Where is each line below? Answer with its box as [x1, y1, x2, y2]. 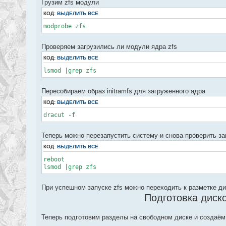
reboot [43, 155, 65, 163]
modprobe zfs [43, 22, 86, 30]
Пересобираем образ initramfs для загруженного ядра [41, 87, 205, 95]
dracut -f [43, 111, 75, 119]
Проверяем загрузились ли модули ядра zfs [41, 42, 177, 50]
